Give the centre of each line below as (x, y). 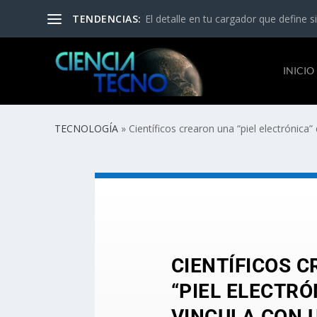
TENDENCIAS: (107, 18)
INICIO (298, 70)
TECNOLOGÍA (87, 128)
